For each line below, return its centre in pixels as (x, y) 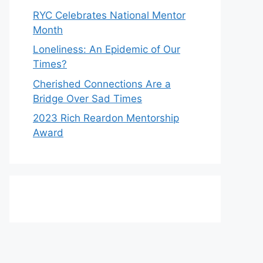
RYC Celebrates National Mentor (109, 15)
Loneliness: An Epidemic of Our (107, 50)
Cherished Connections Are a (102, 84)
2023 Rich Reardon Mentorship (106, 118)
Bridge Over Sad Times (87, 98)
